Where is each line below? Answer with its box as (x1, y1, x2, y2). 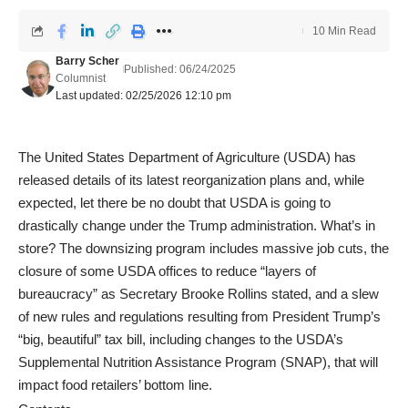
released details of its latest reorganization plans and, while (18, 172, 364, 188)
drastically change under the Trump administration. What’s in (18, 218, 375, 233)
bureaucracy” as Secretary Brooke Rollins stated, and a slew (18, 286, 379, 301)
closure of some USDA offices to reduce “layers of (18, 263, 316, 279)
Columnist (55, 72, 106, 85)
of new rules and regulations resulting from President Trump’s (18, 309, 381, 324)
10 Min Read (312, 25, 376, 37)
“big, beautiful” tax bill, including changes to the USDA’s (18, 331, 343, 347)
